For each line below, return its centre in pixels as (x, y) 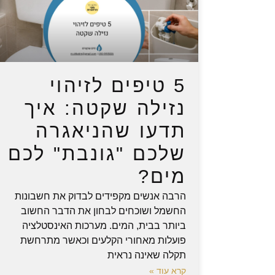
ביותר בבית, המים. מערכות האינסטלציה (104, 226)
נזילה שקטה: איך (106, 108)
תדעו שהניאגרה (111, 131)
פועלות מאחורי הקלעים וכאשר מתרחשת (103, 241)
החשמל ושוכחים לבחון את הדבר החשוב (104, 211)
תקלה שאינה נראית (147, 255)
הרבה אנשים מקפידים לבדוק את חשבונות (101, 196)
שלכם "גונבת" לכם (97, 153)
